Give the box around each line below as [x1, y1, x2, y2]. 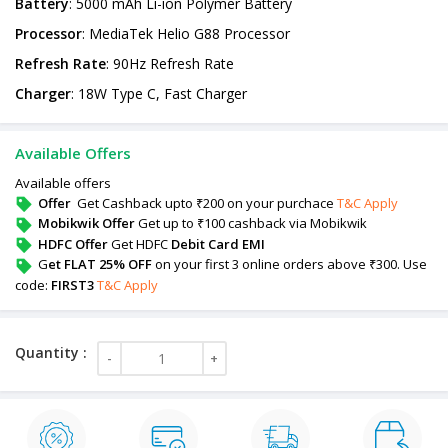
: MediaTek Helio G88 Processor [82, 23, 290, 43]
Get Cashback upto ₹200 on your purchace [74, 193, 337, 212]
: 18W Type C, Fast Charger [71, 83, 247, 103]
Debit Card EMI [171, 234, 265, 253]
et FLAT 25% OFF [48, 255, 152, 274]
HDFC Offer [38, 234, 111, 253]
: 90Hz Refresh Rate [106, 53, 234, 73]
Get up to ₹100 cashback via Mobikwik [138, 214, 367, 233]
